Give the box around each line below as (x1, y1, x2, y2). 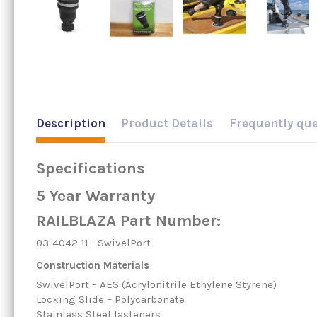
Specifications (35, 158, 145, 178)
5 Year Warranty (35, 186, 155, 206)
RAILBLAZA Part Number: (35, 211, 221, 231)
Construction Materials (35, 259, 149, 272)
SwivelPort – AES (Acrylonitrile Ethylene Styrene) (35, 278, 277, 292)
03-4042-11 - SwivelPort (35, 236, 151, 250)
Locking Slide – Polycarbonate (35, 293, 185, 306)
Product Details (121, 116, 214, 131)
